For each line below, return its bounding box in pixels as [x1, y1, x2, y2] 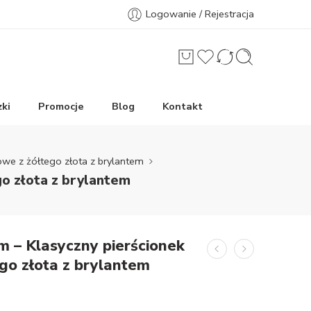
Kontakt [162, 99, 203, 113]
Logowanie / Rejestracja [146, 7, 254, 21]
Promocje [38, 99, 84, 113]
